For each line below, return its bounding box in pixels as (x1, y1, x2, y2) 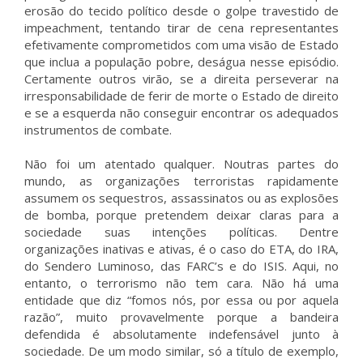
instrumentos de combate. (24, 122, 172, 138)
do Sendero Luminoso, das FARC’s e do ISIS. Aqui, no (24, 258, 339, 274)
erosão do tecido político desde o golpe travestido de (24, 2, 339, 19)
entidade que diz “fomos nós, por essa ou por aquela (24, 292, 339, 308)
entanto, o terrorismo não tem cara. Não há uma (24, 275, 339, 291)
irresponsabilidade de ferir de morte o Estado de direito (24, 88, 339, 104)
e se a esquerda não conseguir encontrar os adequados (24, 105, 339, 121)
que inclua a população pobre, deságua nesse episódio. (24, 53, 339, 70)
